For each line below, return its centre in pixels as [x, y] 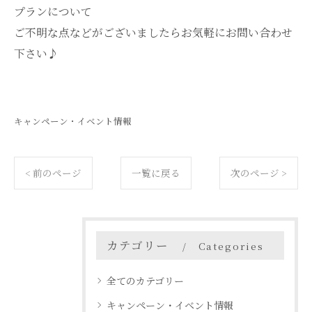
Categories [231, 246]
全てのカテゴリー [145, 281]
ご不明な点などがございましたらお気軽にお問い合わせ [153, 33]
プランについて [53, 12]
